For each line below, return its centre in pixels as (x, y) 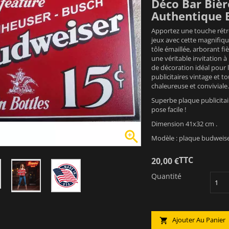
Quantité (166, 176)
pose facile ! (169, 109)
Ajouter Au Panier (198, 220)
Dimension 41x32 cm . (184, 124)
